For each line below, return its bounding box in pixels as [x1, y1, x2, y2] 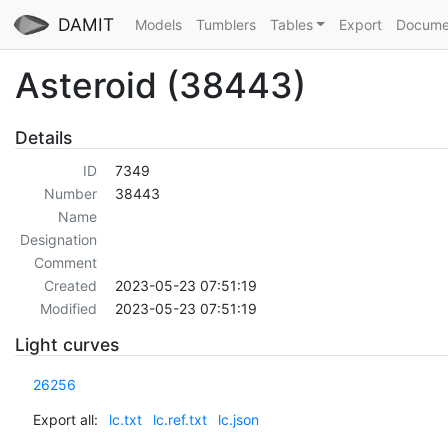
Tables [269, 16, 313, 33]
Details [15, 126, 72, 148]
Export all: [32, 410, 98, 428]
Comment [33, 254, 97, 272]
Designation [19, 231, 97, 249]
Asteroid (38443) [15, 63, 306, 106]
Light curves [15, 334, 119, 356]
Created [43, 277, 97, 295]
